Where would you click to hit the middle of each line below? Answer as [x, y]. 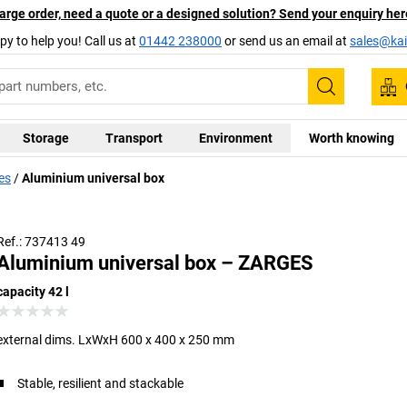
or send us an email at [286, 40]
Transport [134, 138]
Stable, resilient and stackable [101, 383]
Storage [45, 138]
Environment [235, 138]
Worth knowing [351, 138]
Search [353, 99]
